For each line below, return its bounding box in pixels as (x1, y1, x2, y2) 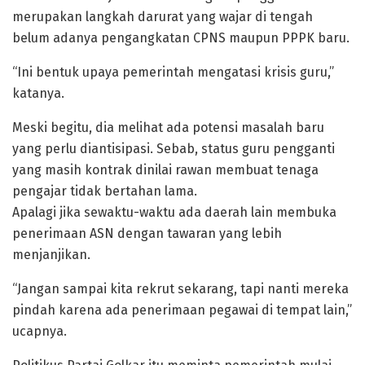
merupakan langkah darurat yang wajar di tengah (12, 9, 313, 25)
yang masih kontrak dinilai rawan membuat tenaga (12, 162, 319, 178)
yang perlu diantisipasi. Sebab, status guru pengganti (12, 141, 335, 157)
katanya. (12, 86, 64, 102)
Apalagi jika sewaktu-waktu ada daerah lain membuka (12, 204, 336, 221)
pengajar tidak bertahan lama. (12, 183, 197, 200)
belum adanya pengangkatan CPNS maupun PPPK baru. (12, 30, 350, 46)
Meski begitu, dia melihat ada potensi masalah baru (12, 120, 324, 136)
